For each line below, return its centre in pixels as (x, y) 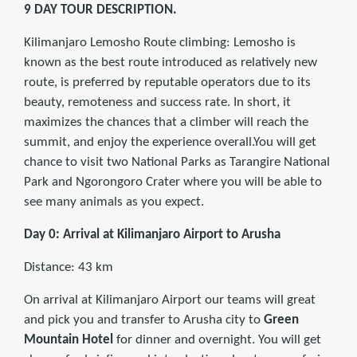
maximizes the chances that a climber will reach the (166, 123)
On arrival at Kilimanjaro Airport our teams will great (170, 300)
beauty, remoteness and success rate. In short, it (157, 103)
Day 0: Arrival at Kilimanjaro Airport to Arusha (152, 235)
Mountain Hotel (69, 340)
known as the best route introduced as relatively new (171, 63)
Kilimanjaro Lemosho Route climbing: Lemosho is (160, 43)
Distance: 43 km (69, 268)
